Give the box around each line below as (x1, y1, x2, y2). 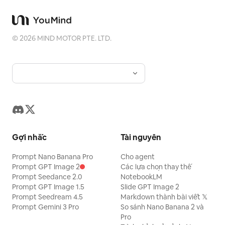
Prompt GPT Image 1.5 (12, 182, 84, 191)
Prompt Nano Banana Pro (12, 152, 93, 161)
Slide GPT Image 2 (121, 182, 179, 191)
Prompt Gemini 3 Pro (12, 202, 79, 211)
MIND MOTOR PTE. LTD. (36, 34, 111, 43)
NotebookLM (121, 172, 162, 181)
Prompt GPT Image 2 (12, 162, 80, 171)
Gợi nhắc (12, 132, 47, 143)
